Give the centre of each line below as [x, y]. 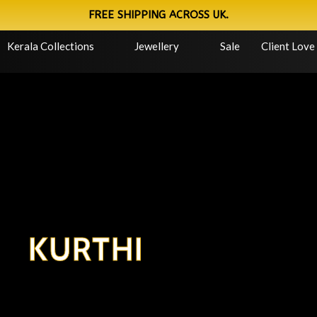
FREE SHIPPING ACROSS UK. [158, 15]
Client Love [288, 46]
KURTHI [86, 249]
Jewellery [157, 46]
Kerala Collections [50, 46]
